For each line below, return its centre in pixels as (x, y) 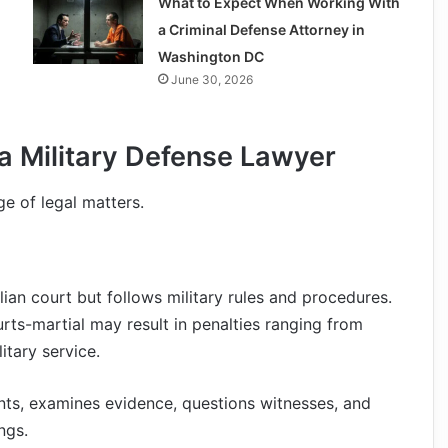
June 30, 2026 (211, 80)
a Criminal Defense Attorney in (261, 30)
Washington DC (210, 57)
